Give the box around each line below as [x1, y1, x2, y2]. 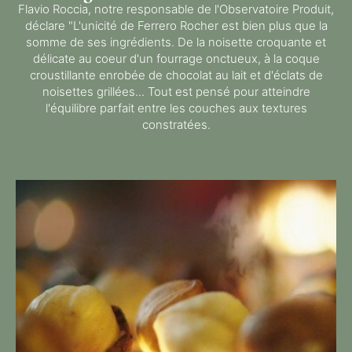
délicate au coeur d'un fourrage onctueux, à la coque [32, 51, 320, 67]
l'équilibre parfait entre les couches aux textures [45, 101, 307, 116]
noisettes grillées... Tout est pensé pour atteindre [42, 84, 310, 100]
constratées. [141, 117, 211, 133]
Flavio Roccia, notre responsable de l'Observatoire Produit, [18, 2, 334, 17]
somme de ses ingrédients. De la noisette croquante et [26, 35, 326, 50]
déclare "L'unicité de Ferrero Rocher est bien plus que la [24, 18, 328, 34]
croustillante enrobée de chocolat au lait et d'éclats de [29, 68, 323, 83]
